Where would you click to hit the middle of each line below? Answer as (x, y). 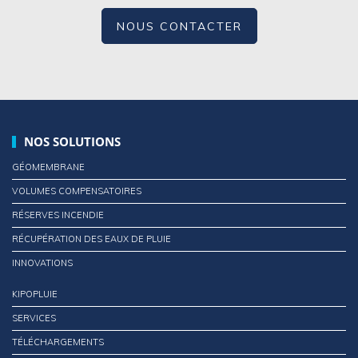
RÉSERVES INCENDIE (58, 215)
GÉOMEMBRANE (48, 167)
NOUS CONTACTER (179, 26)
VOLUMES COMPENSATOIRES (77, 191)
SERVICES (34, 318)
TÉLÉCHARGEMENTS (58, 342)
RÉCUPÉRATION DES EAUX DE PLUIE (91, 239)
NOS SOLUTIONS (72, 141)
